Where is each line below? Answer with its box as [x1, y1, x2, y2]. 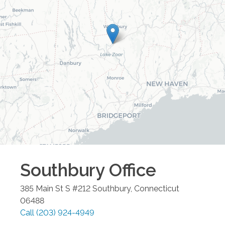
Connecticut [134, 183, 179, 193]
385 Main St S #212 [20, 183, 90, 193]
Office [104, 159, 156, 180]
